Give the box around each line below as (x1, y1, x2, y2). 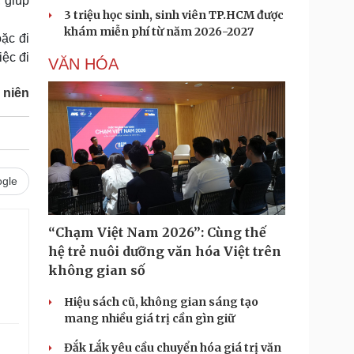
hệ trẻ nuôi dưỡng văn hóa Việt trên (48, 243, 281, 259)
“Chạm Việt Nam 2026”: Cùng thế (48, 224, 266, 240)
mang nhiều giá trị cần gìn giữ (64, 311, 235, 326)
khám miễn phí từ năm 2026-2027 (64, 24, 254, 39)
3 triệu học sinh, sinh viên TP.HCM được (64, 8, 284, 22)
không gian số (48, 262, 145, 278)
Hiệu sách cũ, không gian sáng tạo (64, 295, 258, 309)
